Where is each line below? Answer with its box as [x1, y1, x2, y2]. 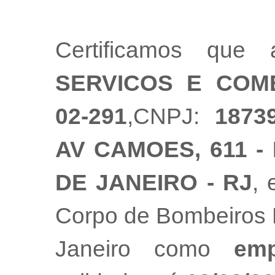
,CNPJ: [127, 104, 215, 130]
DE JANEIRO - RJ [55, 170, 252, 196]
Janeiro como [55, 236, 234, 262]
